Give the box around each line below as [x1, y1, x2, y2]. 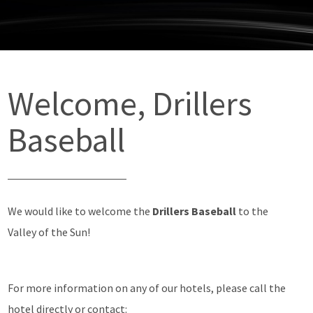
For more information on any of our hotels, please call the [8, 281, 286, 295]
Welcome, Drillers [8, 82, 253, 124]
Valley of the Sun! [8, 225, 91, 239]
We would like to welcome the [8, 204, 153, 218]
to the [238, 204, 269, 218]
